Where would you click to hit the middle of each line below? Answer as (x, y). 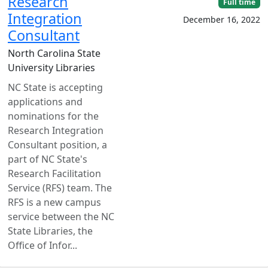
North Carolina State (54, 53)
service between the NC (61, 216)
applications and (45, 101)
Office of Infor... (42, 245)
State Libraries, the (50, 231)
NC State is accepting (55, 87)
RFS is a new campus (54, 202)
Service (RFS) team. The (60, 188)
